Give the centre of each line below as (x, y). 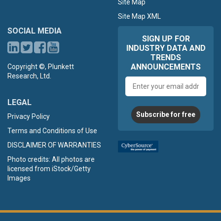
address (178, 90)
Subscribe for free (166, 114)
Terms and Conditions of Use (52, 130)
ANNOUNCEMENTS (166, 67)
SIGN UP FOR (166, 38)
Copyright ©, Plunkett (41, 66)
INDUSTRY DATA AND (166, 48)
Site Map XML (139, 16)
